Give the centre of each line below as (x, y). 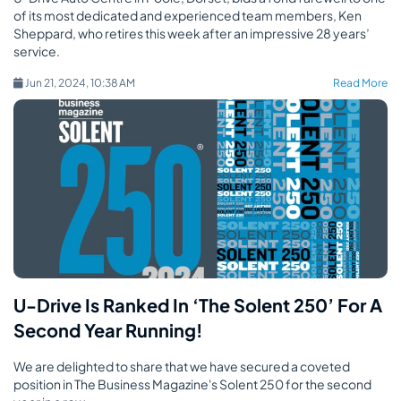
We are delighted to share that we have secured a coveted (182, 366)
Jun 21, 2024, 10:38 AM (90, 83)
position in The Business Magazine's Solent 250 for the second (192, 384)
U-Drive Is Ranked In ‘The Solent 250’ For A (198, 305)
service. (37, 51)
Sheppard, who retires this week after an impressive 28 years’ (192, 33)
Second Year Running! (108, 330)
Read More (360, 83)
